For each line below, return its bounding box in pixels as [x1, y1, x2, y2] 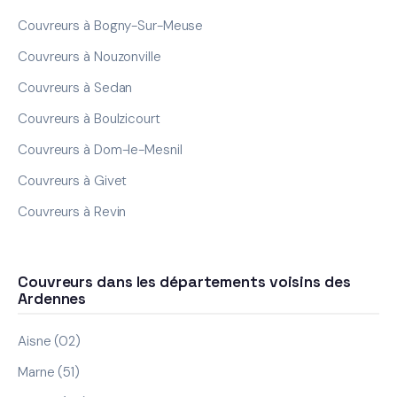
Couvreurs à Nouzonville [18, 47, 161, 66]
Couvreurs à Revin [18, 202, 127, 221]
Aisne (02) [18, 332, 81, 351]
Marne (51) [18, 363, 80, 382]
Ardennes [18, 289, 87, 309]
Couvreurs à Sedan [18, 78, 133, 97]
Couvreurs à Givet [18, 171, 128, 190]
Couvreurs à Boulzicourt [18, 109, 160, 128]
